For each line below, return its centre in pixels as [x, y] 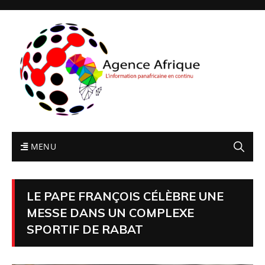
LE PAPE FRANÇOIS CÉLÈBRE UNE [125, 196]
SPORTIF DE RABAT [85, 229]
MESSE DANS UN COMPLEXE [110, 212]
